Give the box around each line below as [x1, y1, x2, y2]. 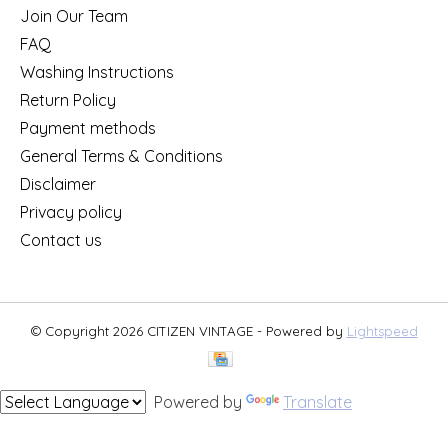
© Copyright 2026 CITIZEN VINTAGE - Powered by [30, 322, 347, 339]
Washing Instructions [20, 61, 174, 82]
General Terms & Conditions [20, 145, 223, 166]
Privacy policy [20, 201, 122, 222]
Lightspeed [346, 322, 418, 339]
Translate [283, 391, 352, 412]
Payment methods [20, 117, 156, 138]
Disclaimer [20, 173, 96, 194]
